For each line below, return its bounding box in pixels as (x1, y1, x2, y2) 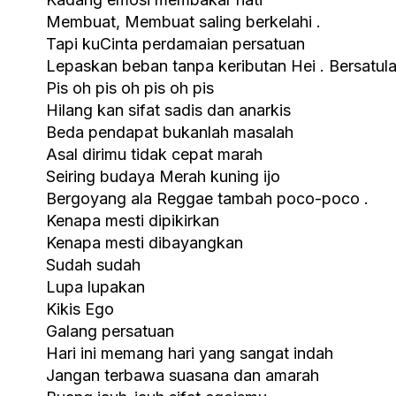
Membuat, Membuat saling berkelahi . (46, 11, 321, 31)
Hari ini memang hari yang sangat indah (46, 343, 333, 362)
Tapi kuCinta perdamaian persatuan (46, 34, 305, 53)
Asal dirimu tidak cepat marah (46, 144, 263, 164)
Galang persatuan (46, 321, 174, 340)
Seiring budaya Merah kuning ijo (46, 166, 280, 186)
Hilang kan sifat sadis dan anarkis (46, 100, 291, 119)
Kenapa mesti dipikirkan (46, 210, 219, 230)
